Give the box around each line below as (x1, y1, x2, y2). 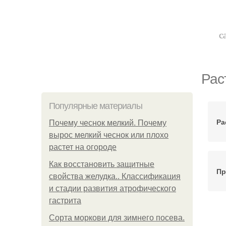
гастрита (49, 196, 81, 205)
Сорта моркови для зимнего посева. (49, 213, 185, 222)
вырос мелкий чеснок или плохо (49, 131, 168, 139)
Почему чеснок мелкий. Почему (49, 119, 166, 127)
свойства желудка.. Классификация (49, 172, 181, 181)
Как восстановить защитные (49, 160, 154, 168)
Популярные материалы (49, 101, 142, 111)
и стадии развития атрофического (49, 184, 176, 193)
